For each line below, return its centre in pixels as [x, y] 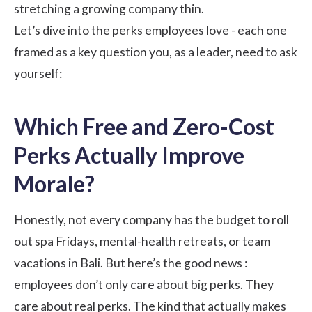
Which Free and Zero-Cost [144, 126]
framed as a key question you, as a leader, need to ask [156, 52]
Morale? [54, 183]
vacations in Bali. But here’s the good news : [131, 263]
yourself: [38, 73]
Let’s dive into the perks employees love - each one [150, 30]
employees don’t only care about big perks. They [144, 284]
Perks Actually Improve [129, 155]
